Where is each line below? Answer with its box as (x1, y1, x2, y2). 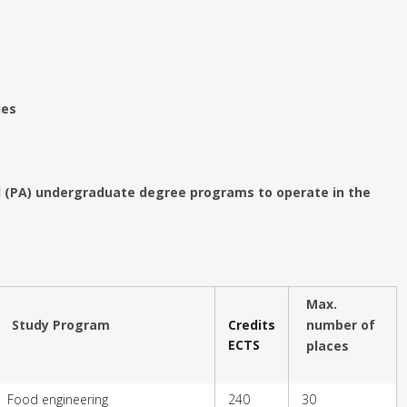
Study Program (12, 315, 110, 333)
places (306, 336, 349, 354)
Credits (228, 315, 275, 333)
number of (306, 315, 375, 333)
